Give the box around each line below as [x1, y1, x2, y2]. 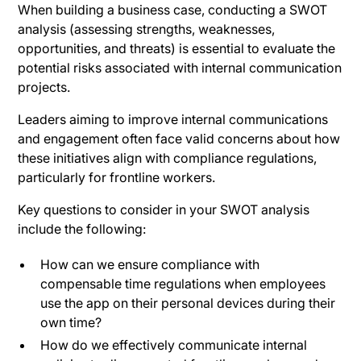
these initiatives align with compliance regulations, [18, 149, 317, 166]
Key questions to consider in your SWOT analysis [18, 201, 310, 218]
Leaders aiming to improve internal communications [18, 110, 329, 127]
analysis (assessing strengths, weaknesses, [18, 20, 276, 37]
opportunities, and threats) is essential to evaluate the [18, 39, 336, 56]
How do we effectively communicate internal [40, 336, 308, 353]
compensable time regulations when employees [40, 275, 326, 292]
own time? [40, 313, 102, 330]
